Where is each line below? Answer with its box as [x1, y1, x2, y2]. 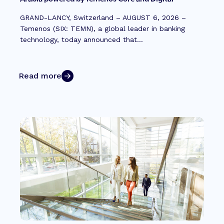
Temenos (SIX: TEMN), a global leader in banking [20, 24, 185, 32]
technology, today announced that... [20, 35, 143, 43]
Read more [18, 70, 61, 80]
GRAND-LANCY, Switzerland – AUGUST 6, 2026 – [20, 13, 186, 21]
